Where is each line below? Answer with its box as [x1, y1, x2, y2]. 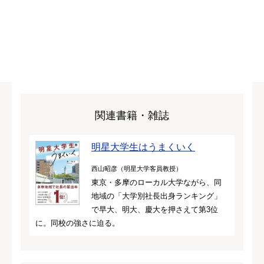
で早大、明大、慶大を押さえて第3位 [91, 204, 218, 214]
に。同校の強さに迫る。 [35, 218, 120, 227]
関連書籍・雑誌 [95, 109, 169, 121]
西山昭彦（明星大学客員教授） [91, 164, 182, 172]
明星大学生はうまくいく [91, 141, 195, 152]
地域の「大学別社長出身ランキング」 [91, 191, 222, 200]
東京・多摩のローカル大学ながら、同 [91, 177, 222, 187]
